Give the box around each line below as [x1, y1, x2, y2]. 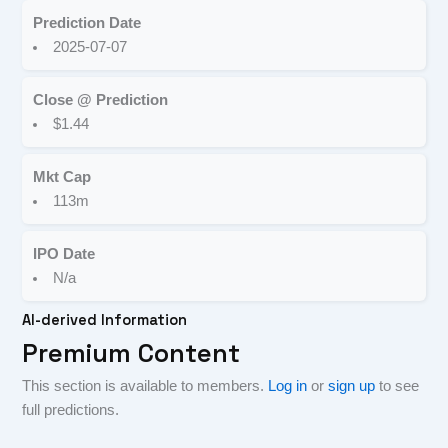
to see [375, 378, 420, 395]
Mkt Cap [33, 169, 92, 186]
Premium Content [22, 337, 241, 370]
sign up [328, 378, 376, 395]
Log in [268, 378, 308, 395]
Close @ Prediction [33, 91, 169, 108]
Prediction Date [33, 14, 142, 31]
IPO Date [33, 246, 96, 263]
